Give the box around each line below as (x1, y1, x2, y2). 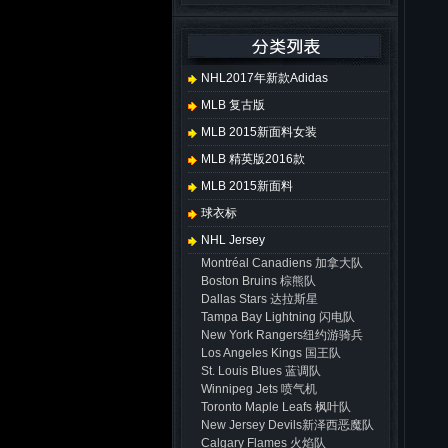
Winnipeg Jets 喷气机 (201, 382, 317, 396)
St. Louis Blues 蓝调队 (201, 364, 321, 378)
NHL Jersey (198, 233, 265, 247)
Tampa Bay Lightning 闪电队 (201, 310, 355, 324)
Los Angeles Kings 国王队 (201, 346, 341, 360)
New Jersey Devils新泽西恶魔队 (201, 418, 374, 432)
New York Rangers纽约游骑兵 (201, 328, 363, 342)
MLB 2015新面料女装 (198, 125, 317, 139)
